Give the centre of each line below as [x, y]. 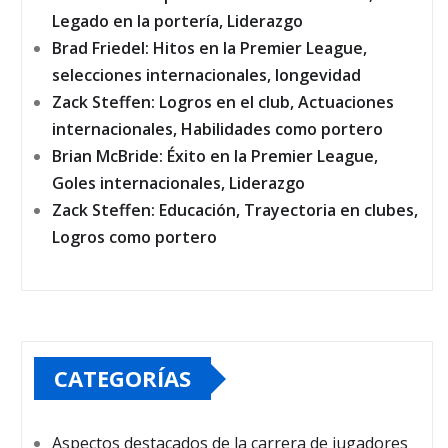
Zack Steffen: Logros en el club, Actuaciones [223, 102]
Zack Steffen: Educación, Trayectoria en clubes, [235, 210]
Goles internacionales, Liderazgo [178, 183]
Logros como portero [134, 237]
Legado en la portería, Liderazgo [177, 21]
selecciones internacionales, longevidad [206, 75]
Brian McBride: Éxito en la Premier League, [215, 156]
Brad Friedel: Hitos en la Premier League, [209, 48]
